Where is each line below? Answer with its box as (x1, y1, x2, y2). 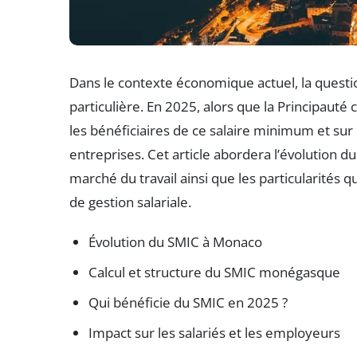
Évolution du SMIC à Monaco (88, 233, 262, 252)
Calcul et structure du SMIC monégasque (88, 263, 340, 282)
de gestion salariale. (69, 193, 191, 212)
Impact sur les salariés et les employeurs (88, 324, 340, 343)
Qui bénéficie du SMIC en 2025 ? (88, 293, 288, 312)
